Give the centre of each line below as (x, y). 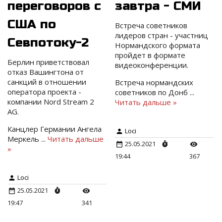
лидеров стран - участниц (162, 35)
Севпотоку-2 (48, 43)
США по (32, 25)
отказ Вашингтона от (46, 72)
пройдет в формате (150, 55)
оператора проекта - (44, 92)
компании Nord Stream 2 (51, 102)
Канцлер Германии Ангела (55, 129)
